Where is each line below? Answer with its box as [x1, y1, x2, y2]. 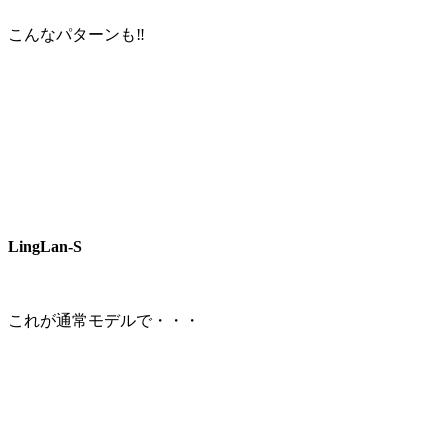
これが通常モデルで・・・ [8, 311, 200, 329]
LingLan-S [8, 237, 82, 255]
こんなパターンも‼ [8, 26, 145, 44]
